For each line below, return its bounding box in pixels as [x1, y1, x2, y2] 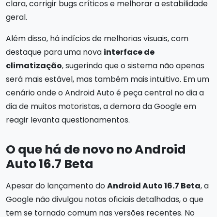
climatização [6, 60, 62, 71]
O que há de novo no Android [6, 140, 186, 158]
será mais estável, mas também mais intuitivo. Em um [6, 73, 209, 85]
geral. [6, 11, 27, 23]
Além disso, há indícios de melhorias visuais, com [6, 32, 188, 44]
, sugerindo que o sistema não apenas [62, 60, 204, 71]
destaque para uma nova [6, 46, 104, 58]
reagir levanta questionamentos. [6, 114, 130, 125]
